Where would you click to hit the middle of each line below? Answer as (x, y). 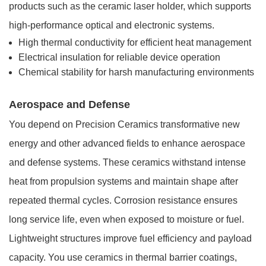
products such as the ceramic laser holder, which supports (130, 7)
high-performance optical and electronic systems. (112, 26)
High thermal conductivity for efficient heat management (135, 43)
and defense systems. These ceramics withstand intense (127, 163)
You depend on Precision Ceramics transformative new (124, 125)
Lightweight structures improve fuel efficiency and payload (130, 239)
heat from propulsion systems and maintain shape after (123, 182)
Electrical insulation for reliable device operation (119, 58)
